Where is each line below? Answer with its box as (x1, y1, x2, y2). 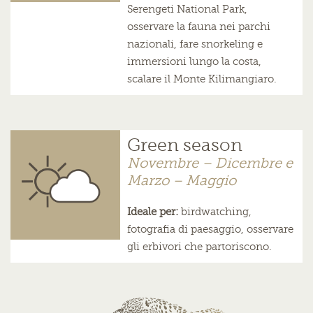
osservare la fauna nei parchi (126, 21, 270, 33)
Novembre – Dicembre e (126, 155, 293, 171)
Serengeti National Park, (126, 3, 247, 15)
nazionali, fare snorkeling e (126, 38, 263, 50)
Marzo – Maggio (126, 173, 236, 189)
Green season (126, 136, 242, 155)
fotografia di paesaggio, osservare (126, 224, 293, 235)
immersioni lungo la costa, (126, 56, 261, 68)
